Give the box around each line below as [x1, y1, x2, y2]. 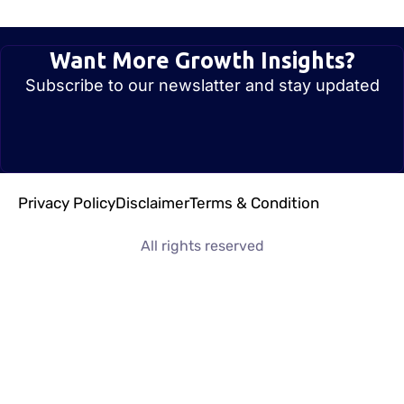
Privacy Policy [18, 193, 115, 212]
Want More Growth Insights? [49, 47, 355, 73]
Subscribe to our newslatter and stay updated [24, 75, 380, 95]
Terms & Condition [189, 193, 319, 212]
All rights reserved [140, 236, 264, 254]
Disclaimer [115, 193, 189, 212]
